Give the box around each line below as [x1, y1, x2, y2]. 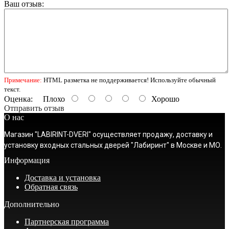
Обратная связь [25, 182, 78, 192]
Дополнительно [4, 200, 59, 209]
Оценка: [4, 95, 33, 104]
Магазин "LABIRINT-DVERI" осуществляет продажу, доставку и [4, 130, 213, 139]
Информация [4, 156, 50, 165]
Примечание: [4, 76, 42, 84]
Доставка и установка [25, 173, 101, 182]
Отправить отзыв [4, 104, 64, 113]
